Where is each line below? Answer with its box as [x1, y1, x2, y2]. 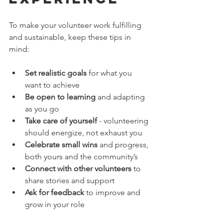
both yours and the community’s [25, 152, 142, 162]
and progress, [98, 140, 150, 150]
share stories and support [25, 176, 118, 186]
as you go [25, 104, 63, 114]
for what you [87, 68, 134, 78]
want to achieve [25, 80, 84, 90]
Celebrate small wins [25, 140, 98, 150]
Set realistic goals [25, 68, 87, 78]
